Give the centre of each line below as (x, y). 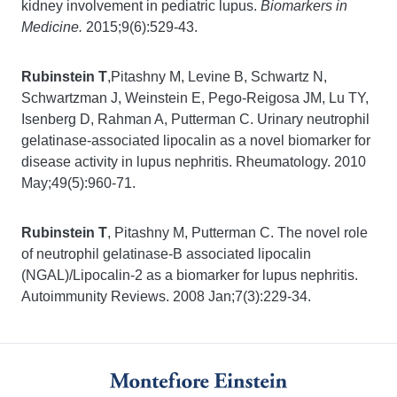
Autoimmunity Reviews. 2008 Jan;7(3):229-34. (166, 296)
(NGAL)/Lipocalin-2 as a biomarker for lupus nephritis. (190, 275)
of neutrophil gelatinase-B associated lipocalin (166, 254)
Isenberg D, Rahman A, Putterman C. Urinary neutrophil (195, 119)
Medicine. (52, 27)
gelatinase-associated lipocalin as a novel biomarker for (196, 140)
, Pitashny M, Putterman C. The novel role (237, 233)
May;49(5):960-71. (80, 183)
